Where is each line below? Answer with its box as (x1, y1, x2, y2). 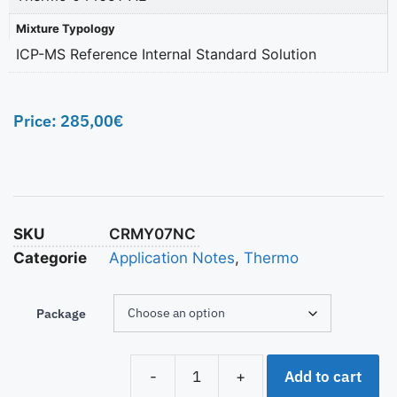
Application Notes (109, 249, 235, 268)
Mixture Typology (15, 20, 115, 35)
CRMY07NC (109, 225, 196, 244)
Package (36, 306, 86, 323)
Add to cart (284, 366, 362, 386)
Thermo (244, 249, 299, 268)
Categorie (13, 249, 87, 268)
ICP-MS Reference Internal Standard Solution (16, 45, 316, 64)
